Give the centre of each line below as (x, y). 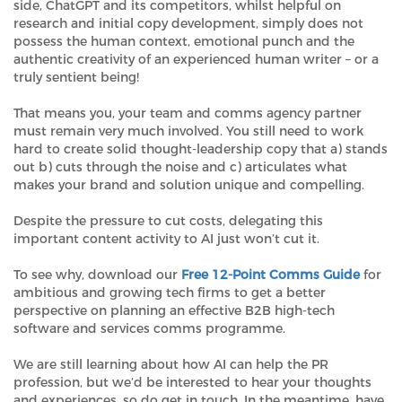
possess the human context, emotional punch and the (184, 41)
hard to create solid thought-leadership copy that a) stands (201, 149)
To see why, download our (96, 274)
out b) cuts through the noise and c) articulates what (180, 166)
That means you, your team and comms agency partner (188, 113)
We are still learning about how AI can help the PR (171, 364)
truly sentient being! (76, 77)
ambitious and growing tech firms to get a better (170, 292)
